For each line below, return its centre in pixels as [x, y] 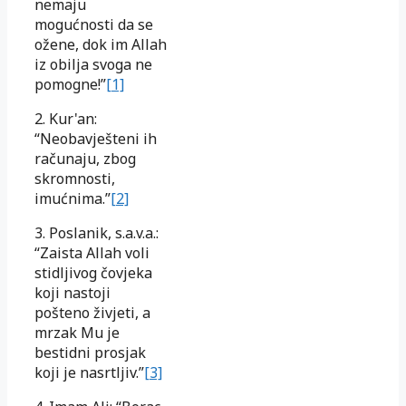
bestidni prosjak [90, 352]
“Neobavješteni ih [96, 138]
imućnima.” [72, 198]
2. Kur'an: [66, 118]
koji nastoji [72, 292]
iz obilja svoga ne [93, 64]
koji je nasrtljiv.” [89, 372]
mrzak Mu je [77, 332]
